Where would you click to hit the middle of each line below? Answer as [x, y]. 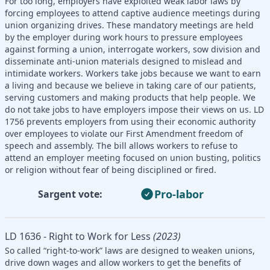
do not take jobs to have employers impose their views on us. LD [134, 109]
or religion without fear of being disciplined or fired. [111, 169]
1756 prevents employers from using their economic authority [130, 121]
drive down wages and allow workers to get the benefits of [123, 262]
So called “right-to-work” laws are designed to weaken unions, [130, 250]
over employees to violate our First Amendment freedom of [124, 133]
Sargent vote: [70, 194]
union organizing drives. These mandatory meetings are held [129, 25]
